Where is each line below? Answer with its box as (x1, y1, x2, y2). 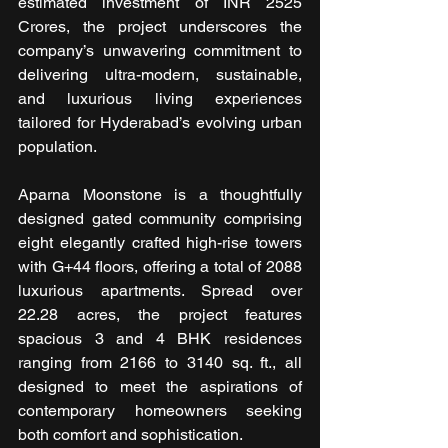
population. (18, 137, 97, 157)
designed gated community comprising (18, 209, 302, 229)
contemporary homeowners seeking (18, 401, 302, 421)
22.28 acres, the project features (18, 305, 302, 325)
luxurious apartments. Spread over (18, 281, 302, 301)
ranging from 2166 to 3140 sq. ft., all (18, 353, 302, 373)
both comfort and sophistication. (18, 425, 243, 445)
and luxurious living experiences (18, 89, 302, 109)
